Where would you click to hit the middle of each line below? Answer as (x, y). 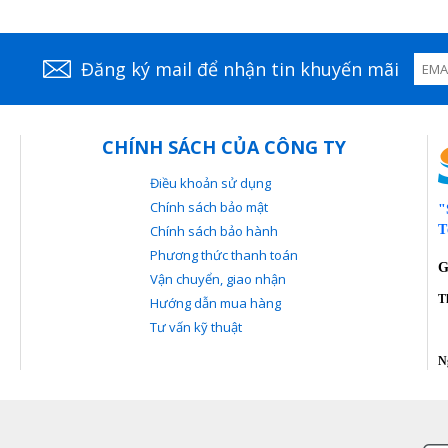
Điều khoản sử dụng (210, 183)
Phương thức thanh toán (224, 255)
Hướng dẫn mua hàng (215, 303)
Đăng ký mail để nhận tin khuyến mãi (240, 69)
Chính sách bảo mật (209, 207)
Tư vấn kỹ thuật (196, 327)
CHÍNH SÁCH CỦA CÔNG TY (224, 147)
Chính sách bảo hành (214, 231)
